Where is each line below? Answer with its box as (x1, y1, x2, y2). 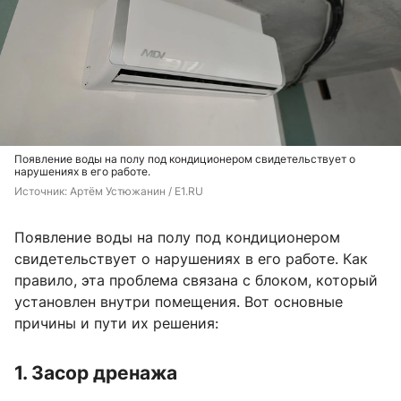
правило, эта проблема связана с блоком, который (14, 271, 378, 290)
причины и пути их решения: (14, 314, 218, 333)
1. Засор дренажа (14, 362, 177, 385)
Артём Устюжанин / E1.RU (70, 184, 203, 199)
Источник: (14, 184, 70, 199)
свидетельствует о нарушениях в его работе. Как (14, 250, 368, 269)
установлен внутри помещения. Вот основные (14, 293, 343, 311)
